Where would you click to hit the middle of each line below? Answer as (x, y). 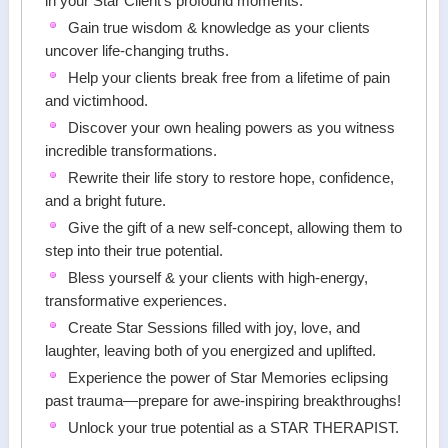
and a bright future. (106, 201)
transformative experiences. (136, 301)
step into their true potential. (134, 251)
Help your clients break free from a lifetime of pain (229, 78)
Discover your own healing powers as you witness (232, 128)
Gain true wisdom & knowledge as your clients (219, 28)
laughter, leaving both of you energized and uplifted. (211, 351)
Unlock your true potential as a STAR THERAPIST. (234, 428)
